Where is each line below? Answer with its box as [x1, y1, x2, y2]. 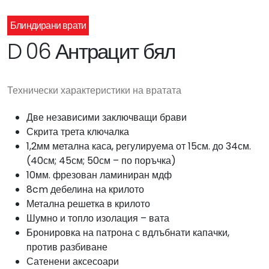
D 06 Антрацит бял [7, 37, 175, 66]
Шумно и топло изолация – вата [26, 211, 169, 225]
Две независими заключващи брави [26, 110, 187, 124]
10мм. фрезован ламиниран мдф [26, 168, 172, 182]
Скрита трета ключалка [26, 125, 129, 139]
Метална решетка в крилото [26, 197, 150, 211]
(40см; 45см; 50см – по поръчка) [26, 154, 176, 168]
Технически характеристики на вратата [7, 83, 181, 97]
